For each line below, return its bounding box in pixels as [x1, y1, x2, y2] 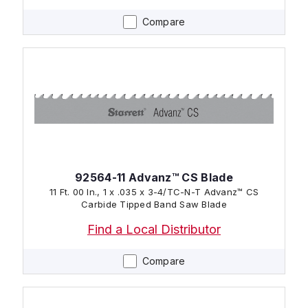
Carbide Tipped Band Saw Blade [81, 198, 227, 210]
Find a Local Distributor [87, 221, 221, 236]
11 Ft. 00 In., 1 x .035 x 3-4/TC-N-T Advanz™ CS [49, 186, 259, 197]
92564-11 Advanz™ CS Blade [75, 170, 233, 184]
